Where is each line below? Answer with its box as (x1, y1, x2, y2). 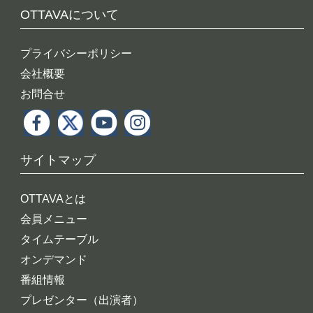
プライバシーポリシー (20, 47, 133, 59)
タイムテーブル (20, 233, 99, 245)
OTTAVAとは (20, 192, 87, 205)
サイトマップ (20, 152, 96, 167)
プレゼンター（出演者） (20, 293, 144, 306)
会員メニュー (20, 212, 88, 225)
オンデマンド (20, 253, 88, 265)
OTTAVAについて (20, 7, 119, 22)
